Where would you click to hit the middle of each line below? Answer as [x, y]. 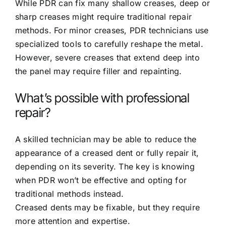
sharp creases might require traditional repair [104, 17]
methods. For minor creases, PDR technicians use [112, 31]
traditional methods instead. [70, 193]
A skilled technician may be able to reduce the [106, 139]
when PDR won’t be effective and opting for [101, 180]
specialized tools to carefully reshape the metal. [109, 44]
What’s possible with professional [102, 98]
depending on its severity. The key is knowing [105, 166]
